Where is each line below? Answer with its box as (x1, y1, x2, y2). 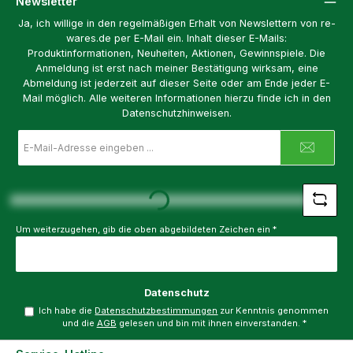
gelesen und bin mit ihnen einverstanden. (116, 317, 303, 329)
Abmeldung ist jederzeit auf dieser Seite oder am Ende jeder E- (23, 76, 330, 89)
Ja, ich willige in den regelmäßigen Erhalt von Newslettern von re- (17, 17, 336, 29)
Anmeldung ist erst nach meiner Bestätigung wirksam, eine (35, 61, 318, 74)
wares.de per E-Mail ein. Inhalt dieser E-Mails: (66, 32, 287, 44)
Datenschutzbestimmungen (95, 304, 218, 316)
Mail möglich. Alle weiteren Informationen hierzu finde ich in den (22, 91, 331, 104)
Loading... (148, 168, 188, 210)
